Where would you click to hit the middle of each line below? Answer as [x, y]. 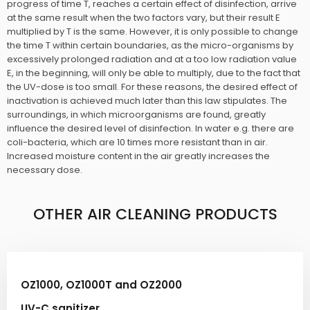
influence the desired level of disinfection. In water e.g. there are [150, 129]
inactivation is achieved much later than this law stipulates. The [147, 101]
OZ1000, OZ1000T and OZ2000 [101, 285]
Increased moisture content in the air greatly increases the [138, 156]
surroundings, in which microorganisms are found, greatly [136, 115]
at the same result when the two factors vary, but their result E [143, 18]
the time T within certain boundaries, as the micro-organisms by [150, 46]
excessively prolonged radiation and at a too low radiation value [152, 60]
